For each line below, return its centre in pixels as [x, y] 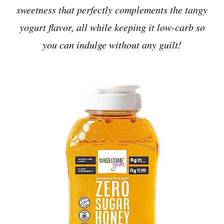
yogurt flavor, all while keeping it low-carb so [112, 27]
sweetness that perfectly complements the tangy [112, 10]
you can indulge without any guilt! [112, 45]
